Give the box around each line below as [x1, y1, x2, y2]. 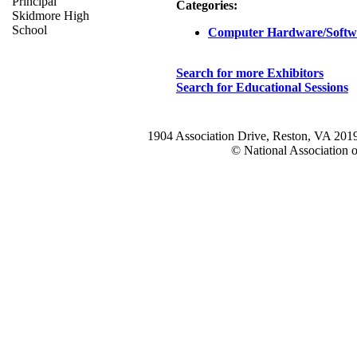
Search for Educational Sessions [176, 80, 348, 95]
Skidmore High [12, 9, 89, 22]
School [12, 23, 47, 37]
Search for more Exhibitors [176, 66, 324, 80]
